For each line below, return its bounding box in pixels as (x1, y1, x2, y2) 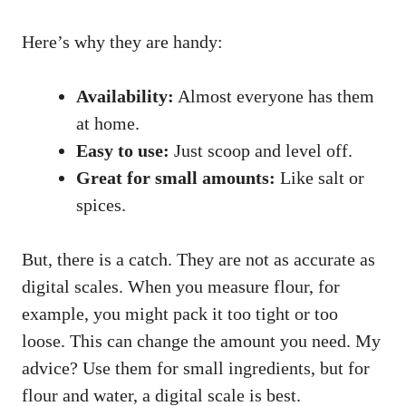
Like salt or (275, 167, 364, 188)
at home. (76, 112, 140, 133)
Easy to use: (76, 140, 169, 160)
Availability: (76, 85, 174, 106)
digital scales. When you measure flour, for (22, 275, 340, 296)
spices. (76, 194, 126, 215)
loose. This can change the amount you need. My (22, 330, 381, 351)
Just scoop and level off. (169, 140, 353, 160)
